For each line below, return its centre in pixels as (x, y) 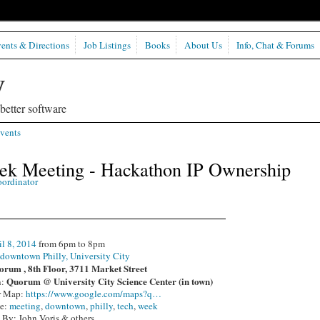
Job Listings (107, 45)
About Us (203, 45)
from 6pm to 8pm (71, 243)
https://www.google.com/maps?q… (94, 293)
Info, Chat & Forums (275, 45)
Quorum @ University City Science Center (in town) (110, 281)
